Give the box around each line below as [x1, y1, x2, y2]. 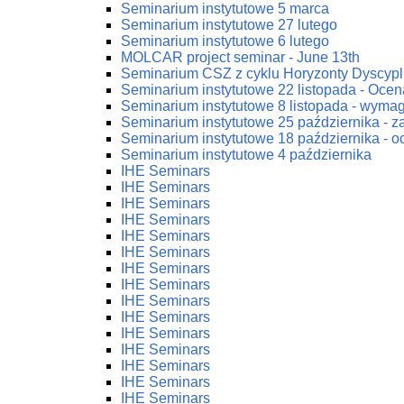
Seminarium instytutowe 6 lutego [121, 33, 329, 49]
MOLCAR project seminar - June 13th [121, 50, 360, 65]
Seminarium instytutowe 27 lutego [121, 17, 337, 32]
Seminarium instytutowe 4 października [121, 147, 372, 162]
